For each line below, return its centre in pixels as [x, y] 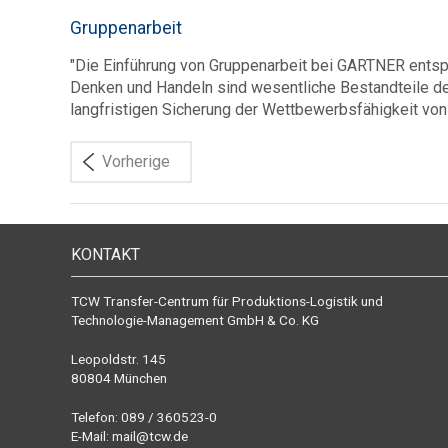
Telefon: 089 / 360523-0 [143, 417]
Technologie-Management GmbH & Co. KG [194, 320]
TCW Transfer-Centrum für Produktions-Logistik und [226, 301]
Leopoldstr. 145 [118, 359]
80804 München [118, 378]
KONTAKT [105, 254]
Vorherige [136, 162]
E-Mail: [91, 436]
